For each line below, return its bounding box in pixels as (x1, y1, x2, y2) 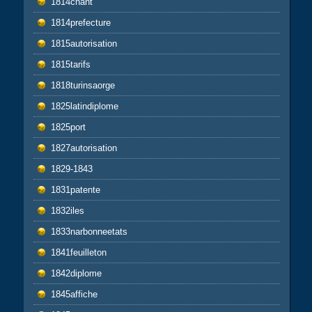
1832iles (50, 205, 84, 216)
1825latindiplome (50, 100, 118, 111)
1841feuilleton (50, 247, 107, 258)
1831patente (50, 184, 100, 195)
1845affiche (50, 288, 97, 299)
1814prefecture (50, 17, 111, 28)
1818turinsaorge (50, 79, 115, 91)
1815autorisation (50, 38, 117, 49)
